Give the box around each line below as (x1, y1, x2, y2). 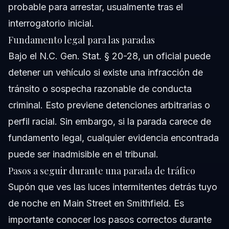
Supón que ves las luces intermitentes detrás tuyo (8, 181, 217, 193)
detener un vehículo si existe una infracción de (8, 67, 203, 78)
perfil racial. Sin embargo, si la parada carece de (8, 116, 211, 127)
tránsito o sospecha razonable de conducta (8, 83, 192, 95)
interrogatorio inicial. (8, 18, 94, 29)
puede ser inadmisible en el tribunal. (8, 149, 158, 160)
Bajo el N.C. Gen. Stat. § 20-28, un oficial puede (8, 51, 211, 62)
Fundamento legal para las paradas (8, 34, 155, 47)
